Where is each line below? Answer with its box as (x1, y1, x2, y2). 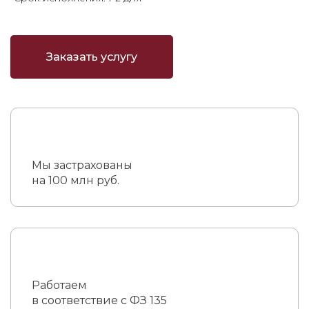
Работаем (32, 279, 87, 292)
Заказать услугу (46, 50, 137, 63)
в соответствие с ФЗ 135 (32, 294, 167, 307)
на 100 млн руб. (32, 174, 119, 187)
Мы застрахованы (32, 159, 132, 172)
